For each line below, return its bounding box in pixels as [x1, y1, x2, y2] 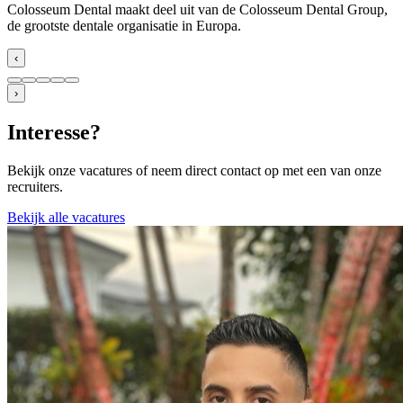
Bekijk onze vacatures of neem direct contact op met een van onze [7, 163, 381, 179]
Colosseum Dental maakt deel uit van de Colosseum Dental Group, [7, 2, 388, 18]
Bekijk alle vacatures [7, 210, 125, 226]
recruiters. [7, 179, 63, 195]
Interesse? [7, 121, 101, 145]
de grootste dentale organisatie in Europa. [7, 18, 241, 34]
